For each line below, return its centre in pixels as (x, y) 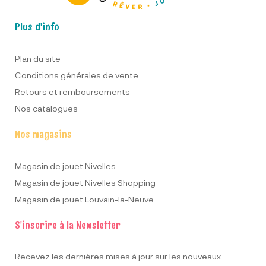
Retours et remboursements (72, 92)
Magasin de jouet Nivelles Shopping (85, 183)
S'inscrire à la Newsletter (68, 225)
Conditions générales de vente (77, 75)
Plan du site (38, 59)
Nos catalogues (46, 109)
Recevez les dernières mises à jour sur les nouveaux (118, 256)
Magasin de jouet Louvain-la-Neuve (84, 199)
